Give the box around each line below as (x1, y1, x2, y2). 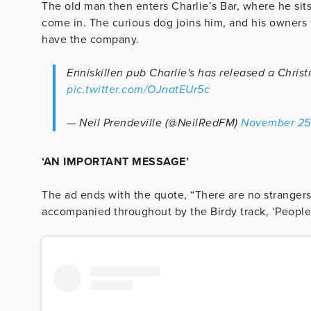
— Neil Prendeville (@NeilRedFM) (67, 115, 241, 130)
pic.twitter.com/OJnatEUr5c (67, 82, 210, 96)
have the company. (42, 32, 140, 47)
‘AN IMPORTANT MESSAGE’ (42, 154, 189, 169)
